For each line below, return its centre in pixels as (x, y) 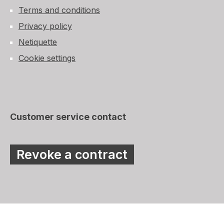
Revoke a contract (72, 154)
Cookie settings (47, 58)
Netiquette (38, 42)
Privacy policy (45, 26)
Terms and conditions (59, 10)
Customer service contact (68, 116)
